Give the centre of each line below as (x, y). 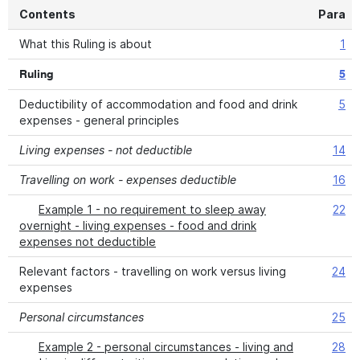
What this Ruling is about (86, 44)
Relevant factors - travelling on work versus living (153, 271)
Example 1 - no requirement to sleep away (152, 209)
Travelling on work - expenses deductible (128, 180)
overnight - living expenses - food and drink (138, 225)
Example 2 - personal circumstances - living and (166, 347)
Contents (47, 14)
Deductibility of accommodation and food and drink (158, 104)
